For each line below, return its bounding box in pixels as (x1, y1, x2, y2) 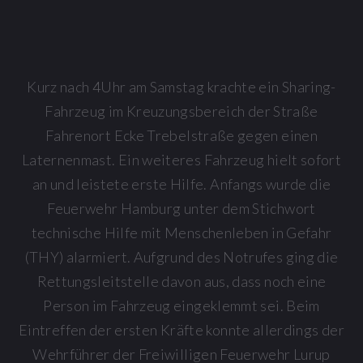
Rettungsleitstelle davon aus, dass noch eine (36, 271, 327, 290)
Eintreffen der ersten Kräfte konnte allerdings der (19, 320, 344, 339)
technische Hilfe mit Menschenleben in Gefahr (31, 223, 332, 241)
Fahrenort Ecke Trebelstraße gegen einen (45, 126, 318, 144)
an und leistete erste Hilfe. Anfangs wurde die (32, 174, 331, 193)
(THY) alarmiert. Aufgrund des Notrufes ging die (24, 247, 339, 266)
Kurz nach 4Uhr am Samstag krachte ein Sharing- (27, 77, 336, 96)
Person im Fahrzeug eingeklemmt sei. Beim (43, 296, 320, 314)
